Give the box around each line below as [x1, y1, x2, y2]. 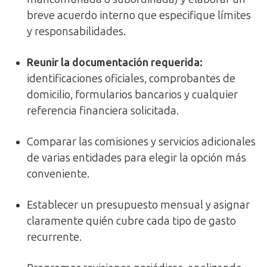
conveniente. [27, 167, 89, 181]
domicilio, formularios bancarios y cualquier [27, 88, 238, 102]
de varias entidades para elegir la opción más [27, 151, 246, 165]
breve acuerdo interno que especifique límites [27, 9, 251, 23]
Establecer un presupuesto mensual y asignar [27, 198, 250, 212]
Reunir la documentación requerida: [27, 56, 203, 70]
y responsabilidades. [27, 25, 126, 39]
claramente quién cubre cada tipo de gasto [27, 215, 236, 228]
